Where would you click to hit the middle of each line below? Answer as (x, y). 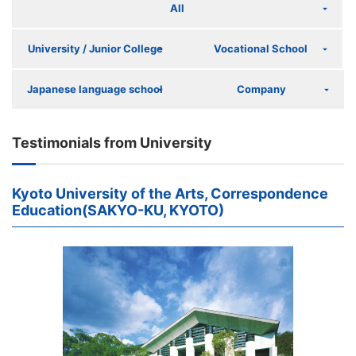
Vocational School (260, 48)
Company (261, 89)
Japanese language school (95, 89)
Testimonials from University (112, 143)
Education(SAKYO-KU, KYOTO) (118, 210)
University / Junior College (95, 48)
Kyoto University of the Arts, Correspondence (170, 193)
